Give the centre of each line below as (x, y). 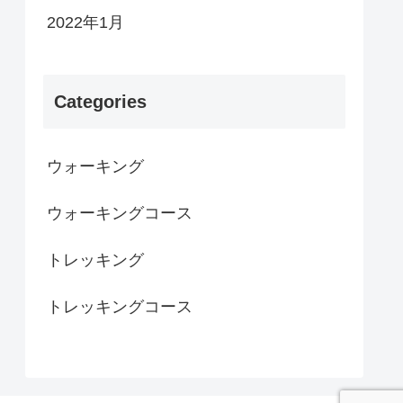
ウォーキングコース (120, 214)
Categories (100, 102)
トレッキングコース (120, 307)
